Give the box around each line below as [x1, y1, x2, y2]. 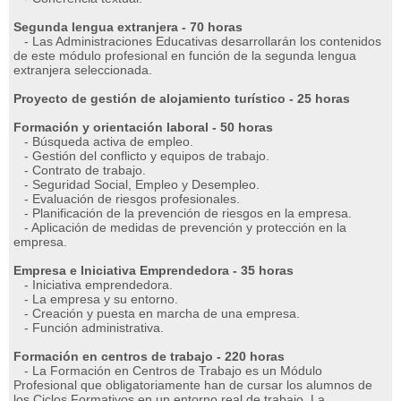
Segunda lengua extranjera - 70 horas [13, 20, 243, 34]
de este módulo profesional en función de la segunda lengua [13, 48, 356, 63]
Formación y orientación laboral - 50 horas [13, 120, 273, 134]
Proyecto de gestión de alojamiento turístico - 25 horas [13, 91, 350, 106]
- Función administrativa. [13, 320, 164, 335]
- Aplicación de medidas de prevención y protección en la [13, 220, 346, 235]
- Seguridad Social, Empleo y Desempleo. [13, 177, 260, 192]
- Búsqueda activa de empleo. [13, 134, 193, 149]
